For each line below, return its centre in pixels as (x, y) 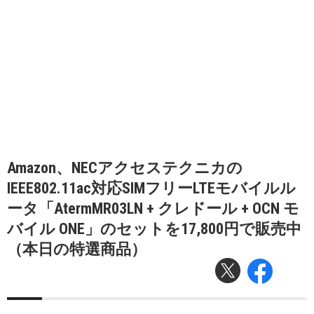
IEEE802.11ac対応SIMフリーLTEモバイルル (151, 188)
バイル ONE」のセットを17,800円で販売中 (154, 229)
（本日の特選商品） (77, 249)
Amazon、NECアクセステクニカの (125, 168)
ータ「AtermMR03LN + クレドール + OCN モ (153, 209)
